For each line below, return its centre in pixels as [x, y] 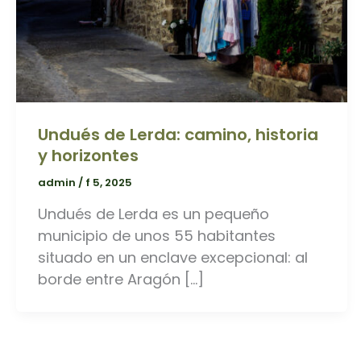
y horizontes [88, 155]
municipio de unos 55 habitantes [157, 235]
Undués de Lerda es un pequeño [154, 214]
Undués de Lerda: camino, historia [178, 134]
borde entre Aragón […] [121, 279]
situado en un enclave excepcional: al [173, 257]
